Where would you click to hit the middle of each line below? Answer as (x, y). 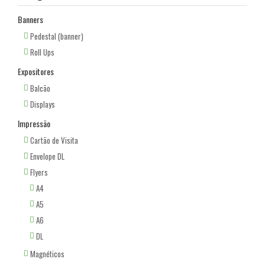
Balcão (40, 88)
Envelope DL (47, 156)
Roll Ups (42, 52)
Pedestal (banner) (57, 36)
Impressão (34, 123)
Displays (43, 104)
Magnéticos (47, 253)
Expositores (36, 71)
